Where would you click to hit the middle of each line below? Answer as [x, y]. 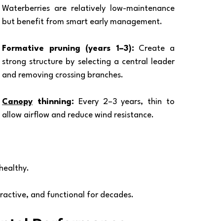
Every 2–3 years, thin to [124, 102]
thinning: [53, 102]
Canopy [17, 102]
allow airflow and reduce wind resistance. [78, 115]
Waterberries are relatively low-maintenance [88, 9]
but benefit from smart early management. [82, 22]
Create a [154, 49]
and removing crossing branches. [63, 75]
